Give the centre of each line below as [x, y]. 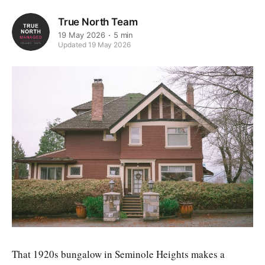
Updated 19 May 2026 [95, 45]
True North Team [98, 22]
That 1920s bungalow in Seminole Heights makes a [118, 254]
